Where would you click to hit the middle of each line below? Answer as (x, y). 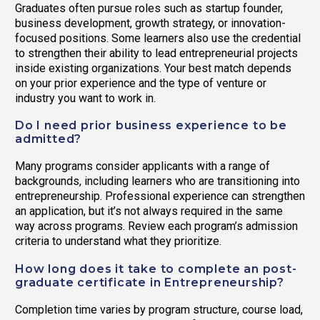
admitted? (49, 139)
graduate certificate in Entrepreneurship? (150, 282)
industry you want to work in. (85, 99)
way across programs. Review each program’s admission (156, 226)
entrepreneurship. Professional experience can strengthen (160, 196)
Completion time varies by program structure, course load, (159, 309)
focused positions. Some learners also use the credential (158, 39)
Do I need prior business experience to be (151, 126)
